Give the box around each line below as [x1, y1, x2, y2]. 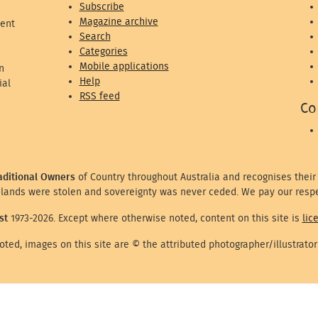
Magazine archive [79, 16, 158, 27]
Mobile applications [79, 60, 169, 72]
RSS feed [79, 90, 120, 102]
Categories [79, 45, 128, 57]
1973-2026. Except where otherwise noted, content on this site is [7, 212, 302, 224]
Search [79, 31, 111, 42]
